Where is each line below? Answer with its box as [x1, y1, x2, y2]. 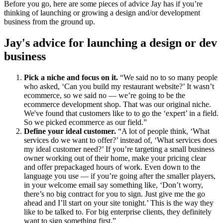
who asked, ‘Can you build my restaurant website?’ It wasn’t [24, 82, 214, 91]
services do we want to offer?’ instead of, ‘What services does [24, 135, 217, 144]
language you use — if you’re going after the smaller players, [24, 171, 216, 180]
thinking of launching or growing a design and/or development [4, 8, 200, 17]
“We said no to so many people [118, 73, 218, 82]
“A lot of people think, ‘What [116, 126, 210, 135]
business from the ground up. [4, 17, 95, 26]
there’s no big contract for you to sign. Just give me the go [24, 189, 205, 198]
